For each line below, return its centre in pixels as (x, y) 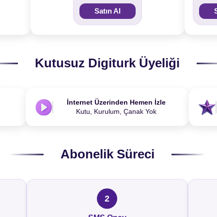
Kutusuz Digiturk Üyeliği (107, 63)
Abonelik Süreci (107, 154)
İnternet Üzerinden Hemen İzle (116, 102)
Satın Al (107, 11)
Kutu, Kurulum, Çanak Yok (116, 111)
